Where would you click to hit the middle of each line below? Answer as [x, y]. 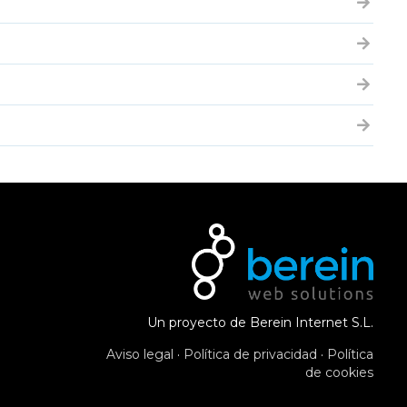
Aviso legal [140, 354]
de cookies [339, 372]
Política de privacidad [250, 354]
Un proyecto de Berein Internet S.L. [260, 323]
